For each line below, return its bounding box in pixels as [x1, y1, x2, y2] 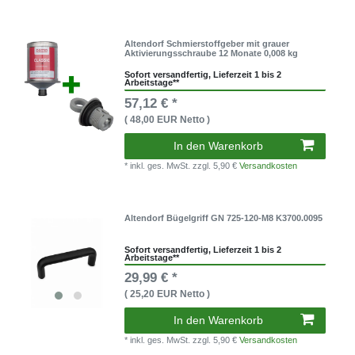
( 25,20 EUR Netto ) [124, 288, 211, 300]
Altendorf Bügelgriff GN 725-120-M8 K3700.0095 [124, 213, 323, 223]
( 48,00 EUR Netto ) [124, 113, 211, 125]
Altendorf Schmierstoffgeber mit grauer [124, 38, 290, 48]
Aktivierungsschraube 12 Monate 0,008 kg [124, 48, 299, 58]
